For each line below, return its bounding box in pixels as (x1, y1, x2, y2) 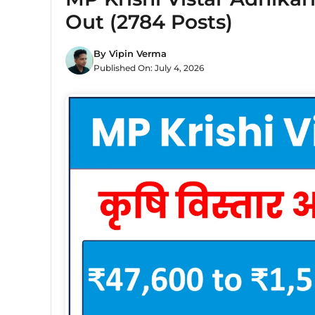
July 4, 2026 (155, 62, 204, 73)
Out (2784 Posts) (65, 10, 233, 34)
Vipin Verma (109, 47, 167, 59)
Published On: (94, 62, 155, 73)
